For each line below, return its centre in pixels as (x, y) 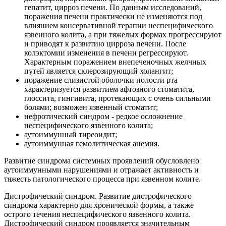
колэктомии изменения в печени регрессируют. (106, 53)
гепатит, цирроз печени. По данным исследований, (113, 8)
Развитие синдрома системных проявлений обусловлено (102, 161)
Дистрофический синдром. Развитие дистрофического (98, 196)
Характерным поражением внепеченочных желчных (115, 62)
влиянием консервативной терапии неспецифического (119, 26)
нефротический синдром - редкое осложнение (103, 117)
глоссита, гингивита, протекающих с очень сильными (118, 98)
